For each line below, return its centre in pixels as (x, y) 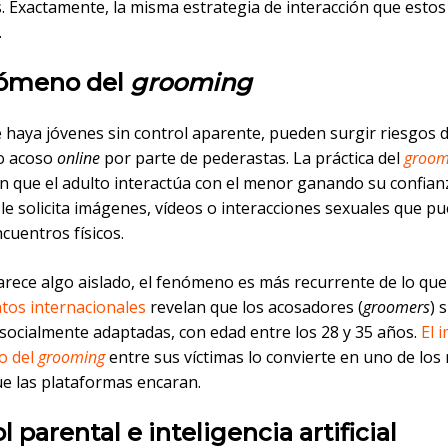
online (78, 158)
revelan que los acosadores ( (254, 307)
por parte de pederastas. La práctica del (252, 158)
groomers (396, 307)
